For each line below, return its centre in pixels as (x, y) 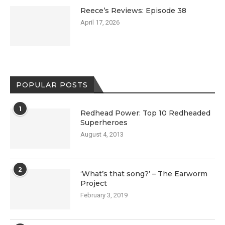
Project (94, 184)
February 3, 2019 (104, 195)
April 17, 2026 (100, 23)
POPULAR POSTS (52, 85)
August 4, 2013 (102, 135)
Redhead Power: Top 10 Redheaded (145, 113)
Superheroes (104, 123)
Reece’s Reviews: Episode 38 (133, 11)
